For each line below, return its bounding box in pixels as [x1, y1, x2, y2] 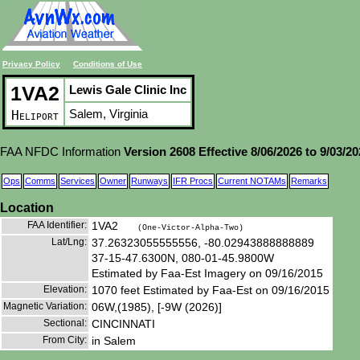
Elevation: [43, 283, 87, 295]
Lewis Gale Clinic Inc [69, 83, 186, 96]
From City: [43, 333, 87, 346]
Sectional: [43, 317, 87, 329]
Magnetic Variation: [3, 300, 87, 312]
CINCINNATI [92, 317, 155, 330]
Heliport [11, 108, 59, 123]
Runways [131, 176, 168, 186]
